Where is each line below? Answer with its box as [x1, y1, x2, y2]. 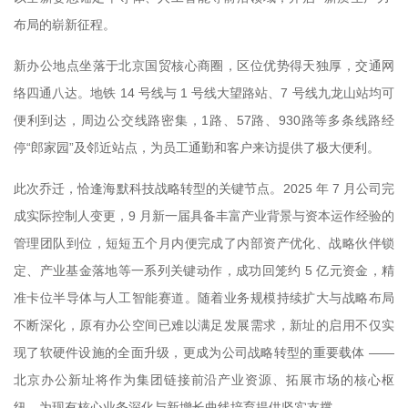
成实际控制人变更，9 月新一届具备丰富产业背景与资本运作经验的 [14, 208, 394, 223]
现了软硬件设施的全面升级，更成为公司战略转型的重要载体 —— [14, 344, 394, 360]
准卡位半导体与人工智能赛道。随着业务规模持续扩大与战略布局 [14, 290, 394, 305]
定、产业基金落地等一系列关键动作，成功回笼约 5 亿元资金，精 [14, 262, 394, 278]
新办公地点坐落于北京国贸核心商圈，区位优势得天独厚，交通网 [14, 57, 394, 73]
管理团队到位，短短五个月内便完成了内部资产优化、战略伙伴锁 [14, 235, 394, 250]
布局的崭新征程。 [14, 16, 116, 32]
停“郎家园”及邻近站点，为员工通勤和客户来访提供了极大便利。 [14, 139, 380, 155]
